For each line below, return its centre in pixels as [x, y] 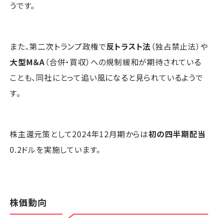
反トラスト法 [129, 46]
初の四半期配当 [177, 134]
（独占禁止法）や [180, 46]
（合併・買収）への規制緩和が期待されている [123, 62]
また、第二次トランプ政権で [58, 46]
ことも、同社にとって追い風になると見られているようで [107, 77]
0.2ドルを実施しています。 [55, 149]
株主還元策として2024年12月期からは [79, 134]
